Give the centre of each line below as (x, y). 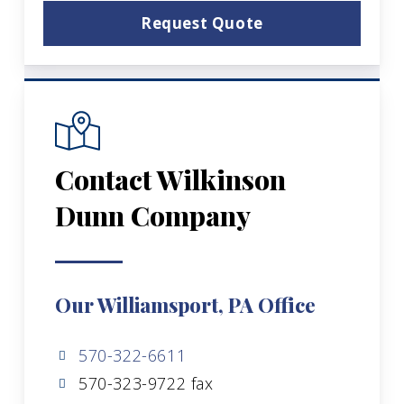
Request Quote (202, 23)
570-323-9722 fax (143, 383)
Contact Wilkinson (171, 179)
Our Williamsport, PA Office (186, 304)
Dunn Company (153, 215)
